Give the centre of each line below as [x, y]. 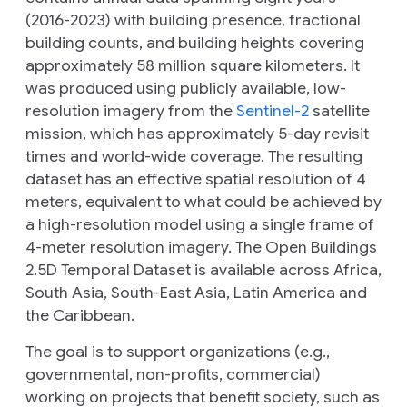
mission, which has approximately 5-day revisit [197, 134]
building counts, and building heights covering [195, 43]
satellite [339, 111]
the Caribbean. [80, 316]
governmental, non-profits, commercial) [173, 375]
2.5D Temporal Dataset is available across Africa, [203, 270]
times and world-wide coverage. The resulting [194, 157]
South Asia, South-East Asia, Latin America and [196, 293]
